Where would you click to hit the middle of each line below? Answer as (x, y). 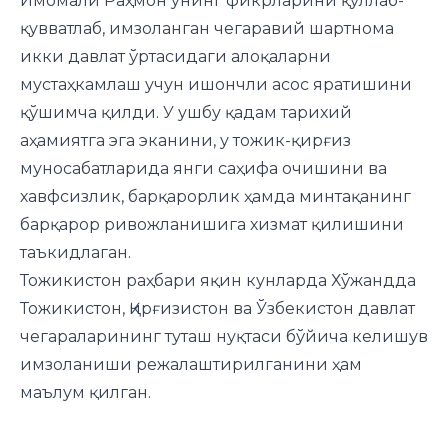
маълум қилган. (85, 392)
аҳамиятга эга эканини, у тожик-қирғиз (185, 140)
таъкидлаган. (75, 252)
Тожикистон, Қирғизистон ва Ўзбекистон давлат (217, 308)
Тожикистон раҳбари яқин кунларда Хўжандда (218, 280)
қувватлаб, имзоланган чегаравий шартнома (207, 28)
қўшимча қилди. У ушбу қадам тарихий (186, 112)
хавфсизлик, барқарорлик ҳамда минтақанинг (215, 196)
